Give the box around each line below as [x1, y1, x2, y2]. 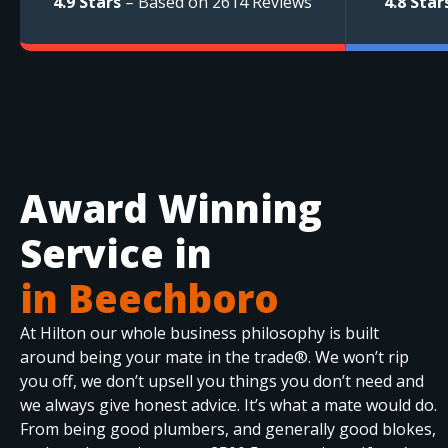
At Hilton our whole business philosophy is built [20, 321, 379, 344]
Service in [20, 226, 212, 279]
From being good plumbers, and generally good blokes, [20, 417, 436, 440]
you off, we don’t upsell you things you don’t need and [20, 369, 424, 392]
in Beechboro [20, 271, 279, 324]
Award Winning [20, 181, 322, 234]
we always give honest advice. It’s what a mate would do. [20, 393, 437, 416]
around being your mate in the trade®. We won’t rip [20, 345, 409, 368]
